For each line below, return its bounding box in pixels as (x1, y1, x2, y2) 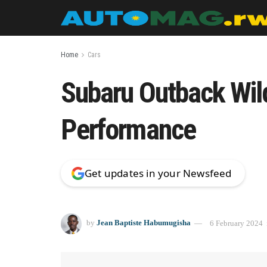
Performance (61, 113, 195, 147)
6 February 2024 (210, 218, 263, 228)
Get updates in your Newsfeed (85, 166, 232, 181)
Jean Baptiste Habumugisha (97, 218, 191, 228)
